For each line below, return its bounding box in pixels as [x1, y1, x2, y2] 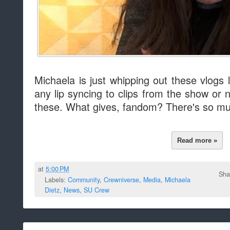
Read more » [177, 136, 218, 144]
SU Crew [84, 185, 109, 195]
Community [68, 175, 100, 184]
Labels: [45, 175, 68, 184]
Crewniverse [104, 175, 139, 184]
